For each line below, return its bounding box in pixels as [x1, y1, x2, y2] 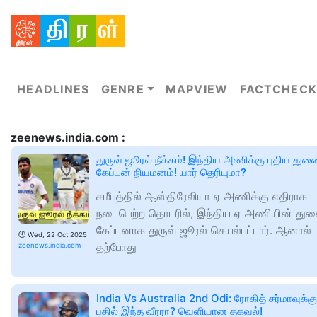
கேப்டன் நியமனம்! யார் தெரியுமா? [96, 166, 246, 179]
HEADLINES [17, 82, 90, 96]
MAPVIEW [165, 82, 229, 96]
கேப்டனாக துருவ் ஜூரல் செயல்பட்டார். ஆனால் [96, 223, 311, 237]
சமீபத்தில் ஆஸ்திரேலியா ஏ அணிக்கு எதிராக [96, 189, 307, 203]
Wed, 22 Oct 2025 [28, 231, 87, 238]
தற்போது [96, 240, 137, 254]
